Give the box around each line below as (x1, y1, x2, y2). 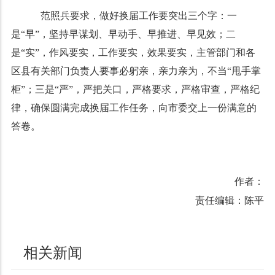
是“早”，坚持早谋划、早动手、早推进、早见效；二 (10, 29, 236, 39)
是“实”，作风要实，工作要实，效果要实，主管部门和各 (10, 47, 255, 58)
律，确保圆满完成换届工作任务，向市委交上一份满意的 (10, 103, 257, 113)
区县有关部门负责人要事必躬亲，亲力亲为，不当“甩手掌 (10, 66, 261, 76)
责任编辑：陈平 (195, 195, 265, 206)
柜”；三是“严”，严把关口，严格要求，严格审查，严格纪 (10, 84, 260, 95)
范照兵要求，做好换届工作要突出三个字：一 (30, 10, 237, 21)
